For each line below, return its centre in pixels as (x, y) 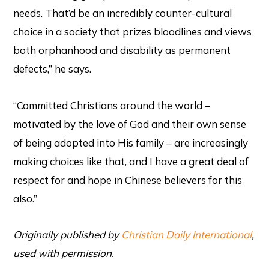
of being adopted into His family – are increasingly (131, 142)
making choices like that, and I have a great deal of (131, 161)
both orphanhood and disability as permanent (122, 50)
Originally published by (68, 235)
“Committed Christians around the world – (112, 105)
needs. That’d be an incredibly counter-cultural (123, 13)
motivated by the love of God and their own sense (130, 124)
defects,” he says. (53, 68)
